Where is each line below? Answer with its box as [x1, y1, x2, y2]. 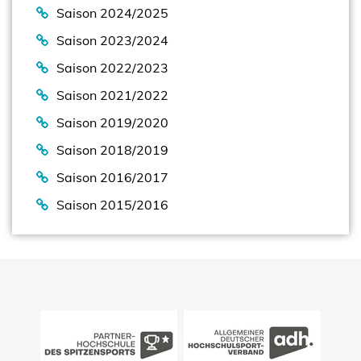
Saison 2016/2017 [56, 169, 168, 185]
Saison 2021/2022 [56, 87, 168, 103]
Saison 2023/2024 [56, 32, 168, 48]
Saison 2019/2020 [56, 114, 168, 131]
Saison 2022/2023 [56, 60, 168, 76]
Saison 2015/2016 [56, 197, 168, 213]
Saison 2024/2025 [56, 5, 168, 21]
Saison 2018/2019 [56, 142, 168, 158]
